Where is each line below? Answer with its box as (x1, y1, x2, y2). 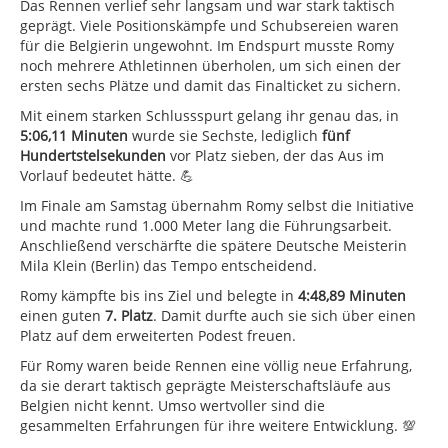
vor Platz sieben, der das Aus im (166, 145, 384, 165)
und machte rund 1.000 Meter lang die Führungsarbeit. (20, 215, 392, 235)
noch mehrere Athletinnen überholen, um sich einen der (20, 55, 401, 75)
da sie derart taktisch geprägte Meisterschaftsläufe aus (20, 375, 391, 395)
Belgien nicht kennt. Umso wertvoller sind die (20, 395, 325, 415)
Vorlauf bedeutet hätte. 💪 (20, 165, 194, 185)
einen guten (20, 305, 105, 325)
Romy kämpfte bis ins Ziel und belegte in (20, 285, 298, 305)
